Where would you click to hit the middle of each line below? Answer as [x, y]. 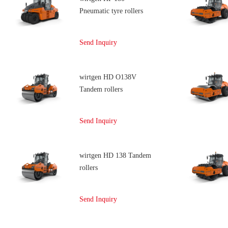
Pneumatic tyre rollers [111, 11]
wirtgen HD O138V [108, 77]
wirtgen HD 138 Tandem [115, 155]
